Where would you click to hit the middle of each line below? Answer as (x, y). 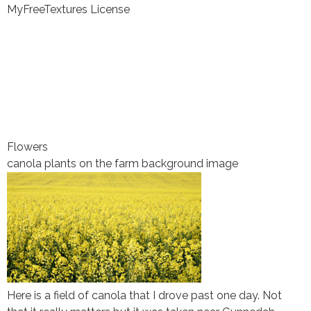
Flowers (27, 146)
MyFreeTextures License (68, 9)
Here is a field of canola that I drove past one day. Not (144, 295)
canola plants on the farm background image (123, 163)
